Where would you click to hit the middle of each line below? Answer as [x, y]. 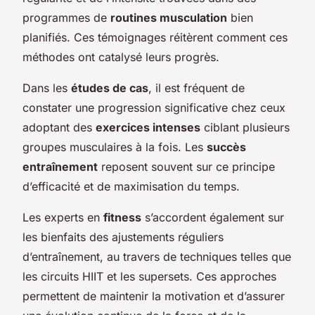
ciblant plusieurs [245, 127]
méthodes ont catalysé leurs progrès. [121, 57]
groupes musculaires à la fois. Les [115, 147]
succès [226, 147]
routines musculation [169, 17]
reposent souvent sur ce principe [186, 166]
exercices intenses [148, 127]
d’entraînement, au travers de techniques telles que [157, 256]
